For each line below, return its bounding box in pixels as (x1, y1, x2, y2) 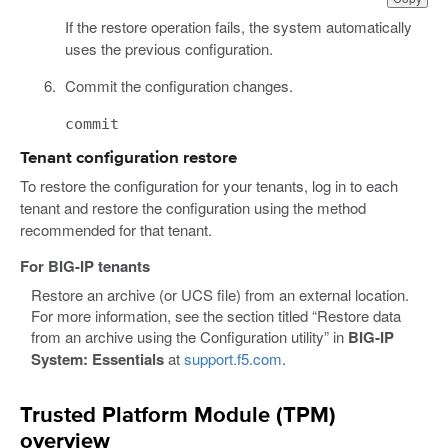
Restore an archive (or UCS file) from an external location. (31, 284, 410, 306)
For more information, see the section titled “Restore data (31, 305, 402, 327)
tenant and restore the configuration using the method (20, 196, 366, 218)
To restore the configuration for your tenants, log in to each (20, 174, 398, 196)
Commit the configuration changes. (64, 74, 293, 96)
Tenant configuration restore (20, 149, 237, 167)
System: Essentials (31, 348, 165, 371)
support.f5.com (184, 348, 283, 370)
